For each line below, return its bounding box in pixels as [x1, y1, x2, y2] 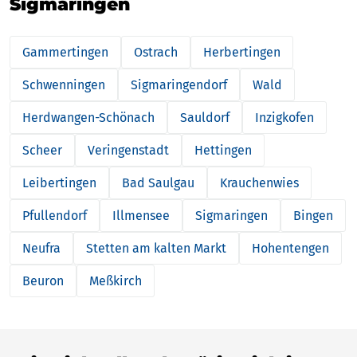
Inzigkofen [255, 109, 314, 125]
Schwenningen [22, 76, 105, 92]
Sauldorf [180, 109, 229, 125]
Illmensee [112, 207, 170, 223]
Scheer [22, 142, 62, 158]
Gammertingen [22, 44, 108, 60]
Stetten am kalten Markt [86, 240, 226, 256]
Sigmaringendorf [131, 76, 227, 92]
